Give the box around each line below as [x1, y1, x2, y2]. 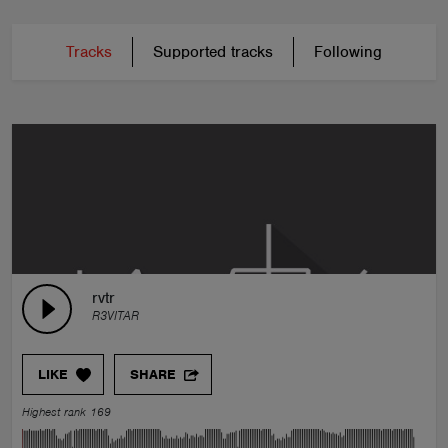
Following [314, 42, 382, 62]
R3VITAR [92, 307, 139, 324]
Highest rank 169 [22, 404, 111, 420]
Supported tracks [153, 42, 273, 62]
